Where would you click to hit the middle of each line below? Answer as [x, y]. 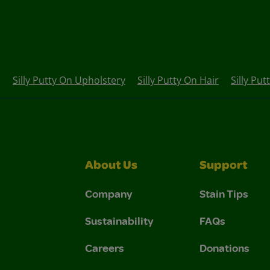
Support [224, 166]
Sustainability [119, 220]
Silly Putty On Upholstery [69, 80]
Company [109, 193]
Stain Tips [224, 193]
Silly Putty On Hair [178, 80]
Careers [105, 247]
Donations [224, 247]
